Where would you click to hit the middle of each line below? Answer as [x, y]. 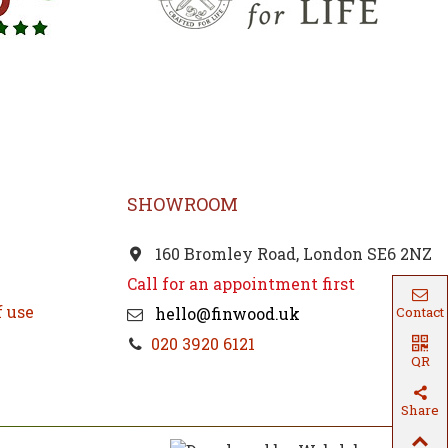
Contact [420, 312]
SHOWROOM [182, 204]
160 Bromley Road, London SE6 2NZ [291, 254]
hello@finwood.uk [225, 314]
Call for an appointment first [241, 284]
